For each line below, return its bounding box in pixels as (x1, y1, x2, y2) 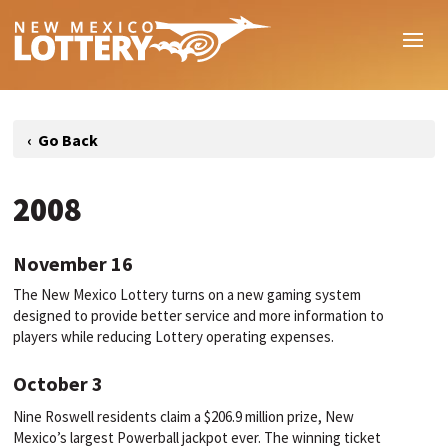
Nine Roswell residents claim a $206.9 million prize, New (13, 407, 355, 427)
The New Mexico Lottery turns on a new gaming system (13, 285, 362, 305)
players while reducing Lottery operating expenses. (13, 327, 335, 347)
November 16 (13, 251, 134, 277)
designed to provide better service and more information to (13, 306, 385, 326)
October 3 (13, 371, 104, 397)
